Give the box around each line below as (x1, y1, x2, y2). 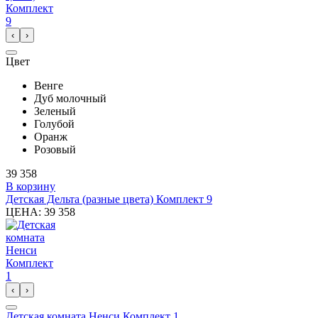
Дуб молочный (34, 92, 106, 104)
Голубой (34, 117, 75, 130)
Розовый (34, 143, 76, 155)
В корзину (6, 180, 55, 192)
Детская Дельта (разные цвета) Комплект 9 (6, 192, 212, 205)
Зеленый (34, 104, 76, 117)
